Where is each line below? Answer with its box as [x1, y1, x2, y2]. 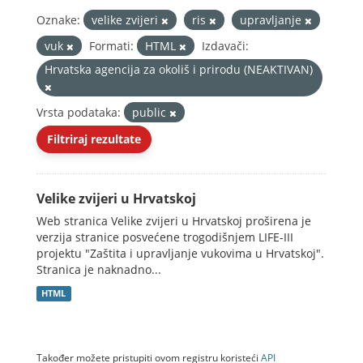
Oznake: [36, 12, 80, 28]
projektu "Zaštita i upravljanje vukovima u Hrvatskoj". [36, 246, 324, 261]
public [132, 105, 169, 120]
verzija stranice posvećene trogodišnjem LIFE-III [36, 229, 293, 245]
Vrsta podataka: [36, 105, 121, 120]
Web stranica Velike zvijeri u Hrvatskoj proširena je [36, 213, 311, 228]
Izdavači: [202, 38, 249, 53]
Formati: [89, 38, 134, 53]
